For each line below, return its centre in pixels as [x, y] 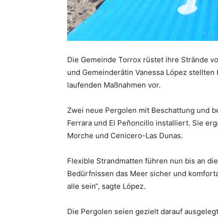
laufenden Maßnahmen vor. [114, 85]
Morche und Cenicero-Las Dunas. [125, 136]
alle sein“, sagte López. [106, 186]
